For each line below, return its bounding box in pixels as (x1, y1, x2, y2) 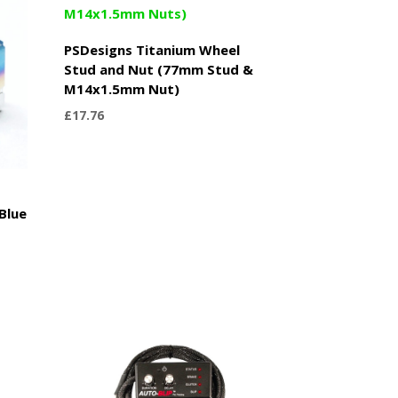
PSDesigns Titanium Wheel (64, 40, 241, 59)
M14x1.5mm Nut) (64, 79, 180, 98)
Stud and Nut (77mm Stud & (64, 60, 254, 78)
